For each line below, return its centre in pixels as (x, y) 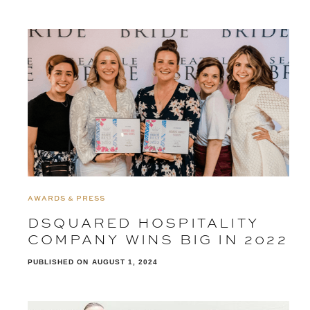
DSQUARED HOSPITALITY (144, 222)
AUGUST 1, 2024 (125, 262)
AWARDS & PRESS (66, 198)
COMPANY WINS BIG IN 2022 (158, 239)
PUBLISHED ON (58, 262)
